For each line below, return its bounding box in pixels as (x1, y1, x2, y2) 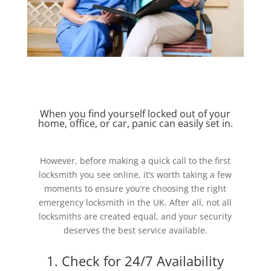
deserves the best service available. (63, 224, 207, 236)
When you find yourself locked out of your (40, 106, 231, 120)
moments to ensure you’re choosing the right (44, 182, 227, 194)
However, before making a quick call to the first (40, 154, 231, 166)
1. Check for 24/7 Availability (47, 251, 224, 270)
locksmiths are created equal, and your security (39, 210, 232, 222)
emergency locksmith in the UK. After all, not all (39, 196, 232, 208)
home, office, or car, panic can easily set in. (38, 116, 233, 130)
